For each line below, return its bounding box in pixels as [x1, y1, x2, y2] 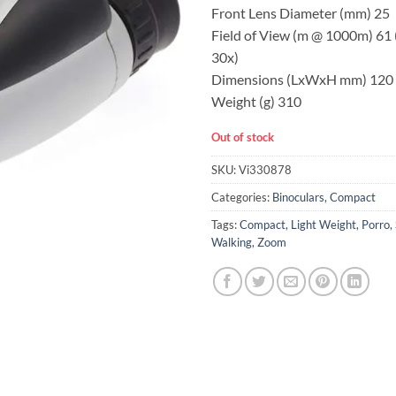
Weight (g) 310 [211, 92, 301, 110]
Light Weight [291, 217, 356, 232]
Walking [211, 235, 252, 250]
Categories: [211, 190, 272, 205]
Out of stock [211, 130, 274, 145]
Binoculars [272, 190, 324, 205]
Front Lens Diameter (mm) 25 [211, 4, 390, 21]
